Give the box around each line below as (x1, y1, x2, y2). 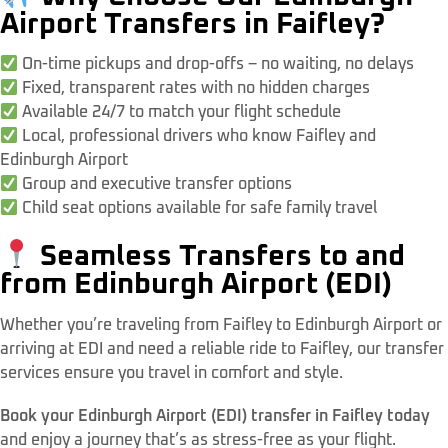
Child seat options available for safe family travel (18, 200, 378, 217)
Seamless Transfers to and (32, 242, 405, 272)
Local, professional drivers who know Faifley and (18, 128, 377, 145)
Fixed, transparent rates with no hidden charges (18, 80, 371, 97)
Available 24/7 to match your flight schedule (18, 104, 342, 121)
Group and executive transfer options (18, 176, 293, 193)
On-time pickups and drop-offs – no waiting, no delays (18, 56, 415, 73)
